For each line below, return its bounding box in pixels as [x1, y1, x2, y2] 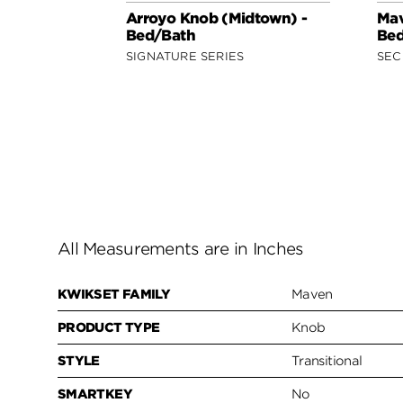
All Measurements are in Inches [58, 239, 304, 259]
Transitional [291, 354, 363, 369]
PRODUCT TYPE [58, 320, 160, 336]
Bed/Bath [126, 26, 195, 44]
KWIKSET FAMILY [58, 287, 171, 302]
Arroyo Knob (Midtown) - [126, 9, 308, 27]
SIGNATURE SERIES [126, 49, 245, 63]
